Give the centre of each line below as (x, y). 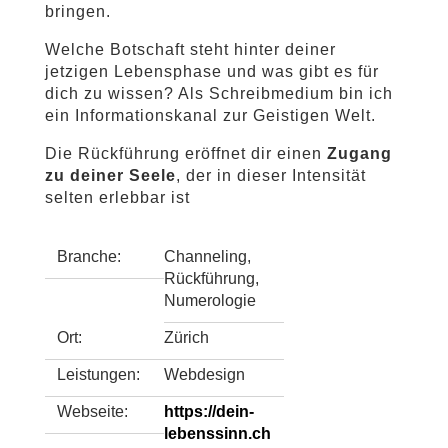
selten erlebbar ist (117, 197)
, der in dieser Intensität (270, 175)
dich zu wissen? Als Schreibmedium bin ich (218, 93)
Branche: (88, 256)
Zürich (187, 337)
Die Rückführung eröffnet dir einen (185, 153)
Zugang (359, 153)
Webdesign (205, 374)
